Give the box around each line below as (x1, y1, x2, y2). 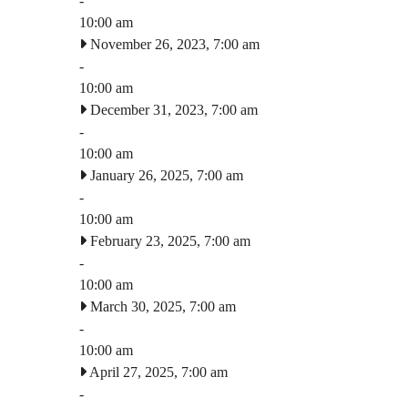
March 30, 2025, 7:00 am (87, 298, 236, 314)
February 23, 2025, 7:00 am (87, 232, 250, 249)
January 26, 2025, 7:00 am (87, 167, 243, 183)
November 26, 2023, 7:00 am (87, 36, 260, 52)
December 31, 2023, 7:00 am (87, 101, 258, 117)
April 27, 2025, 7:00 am (87, 363, 228, 380)
